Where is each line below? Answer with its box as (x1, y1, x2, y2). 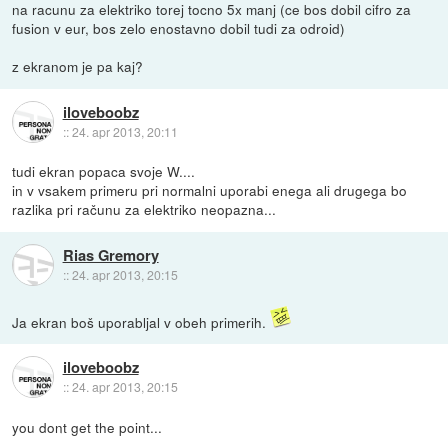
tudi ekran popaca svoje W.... (12, 161, 196, 182)
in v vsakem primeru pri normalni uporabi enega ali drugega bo (12, 180, 408, 201)
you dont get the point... (12, 416, 163, 437)
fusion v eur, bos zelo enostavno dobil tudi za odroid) (12, 18, 346, 39)
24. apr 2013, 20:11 (71, 122, 178, 140)
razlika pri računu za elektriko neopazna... (12, 199, 277, 220)
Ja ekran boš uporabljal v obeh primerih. (12, 311, 271, 332)
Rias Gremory (62, 243, 159, 266)
